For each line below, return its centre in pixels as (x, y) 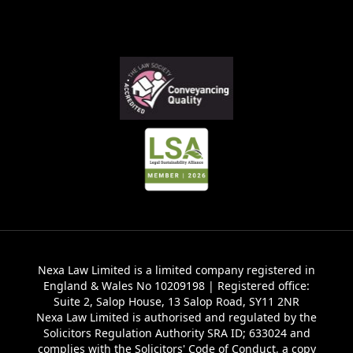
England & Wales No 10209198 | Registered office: (176, 285)
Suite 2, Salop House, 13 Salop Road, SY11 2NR (176, 301)
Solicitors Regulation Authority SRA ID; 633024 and (176, 333)
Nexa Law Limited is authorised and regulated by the (176, 317)
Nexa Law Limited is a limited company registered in (176, 269)
